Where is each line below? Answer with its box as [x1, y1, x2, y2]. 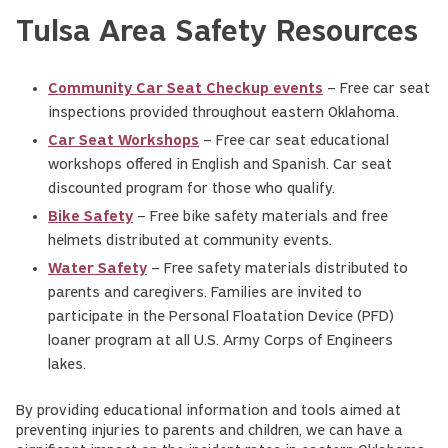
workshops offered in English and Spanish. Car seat [48, 157, 392, 173]
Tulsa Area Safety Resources [16, 17, 418, 49]
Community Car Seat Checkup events [48, 81, 323, 97]
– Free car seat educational [199, 133, 389, 149]
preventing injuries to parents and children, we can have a [16, 423, 403, 439]
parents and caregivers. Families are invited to [48, 285, 362, 301]
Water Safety [48, 261, 147, 277]
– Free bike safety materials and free [133, 209, 388, 225]
